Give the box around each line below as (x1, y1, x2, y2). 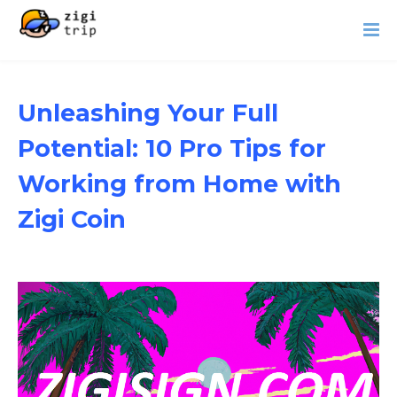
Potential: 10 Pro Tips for (18, 134, 326, 163)
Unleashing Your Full (18, 98, 278, 128)
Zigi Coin (18, 205, 126, 234)
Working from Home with (18, 169, 341, 198)
